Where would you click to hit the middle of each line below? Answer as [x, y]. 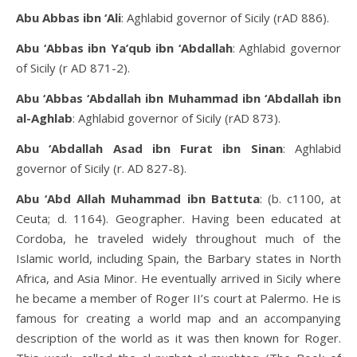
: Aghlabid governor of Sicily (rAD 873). [177, 118]
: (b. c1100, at [300, 198]
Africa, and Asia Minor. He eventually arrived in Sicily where [178, 278]
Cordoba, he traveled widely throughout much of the [178, 238]
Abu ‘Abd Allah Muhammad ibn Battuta [138, 198]
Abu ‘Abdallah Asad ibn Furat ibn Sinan [149, 148]
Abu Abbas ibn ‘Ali [69, 18]
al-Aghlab [44, 118]
